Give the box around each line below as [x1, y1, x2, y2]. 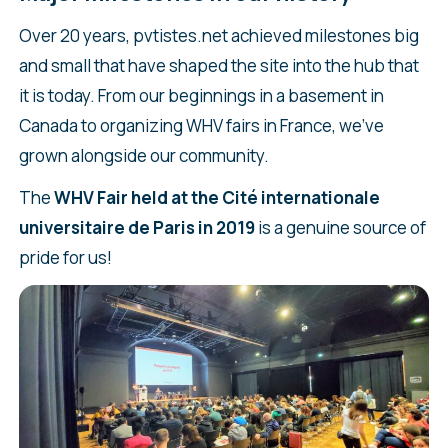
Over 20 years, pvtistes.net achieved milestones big [18, 24, 419, 48]
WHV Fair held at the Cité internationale [53, 186, 380, 210]
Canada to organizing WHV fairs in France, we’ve [18, 114, 384, 138]
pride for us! [18, 246, 112, 270]
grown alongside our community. [18, 144, 269, 168]
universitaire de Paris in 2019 [18, 216, 255, 240]
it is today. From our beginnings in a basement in [18, 84, 384, 108]
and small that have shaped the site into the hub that [18, 54, 419, 78]
